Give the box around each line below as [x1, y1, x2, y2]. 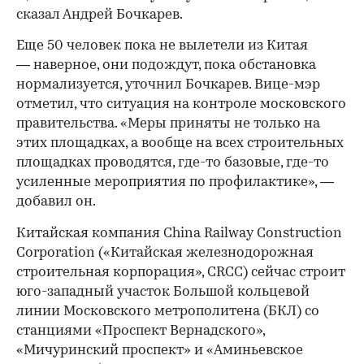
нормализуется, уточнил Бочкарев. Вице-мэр [16, 77, 320, 92]
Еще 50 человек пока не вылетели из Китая [16, 38, 308, 53]
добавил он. [16, 194, 96, 209]
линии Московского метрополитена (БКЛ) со [16, 304, 319, 318]
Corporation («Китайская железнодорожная [16, 245, 314, 260]
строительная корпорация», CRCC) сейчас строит [16, 265, 345, 279]
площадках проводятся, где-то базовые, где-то [16, 155, 329, 170]
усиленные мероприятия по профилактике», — [16, 175, 334, 189]
